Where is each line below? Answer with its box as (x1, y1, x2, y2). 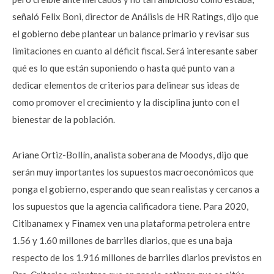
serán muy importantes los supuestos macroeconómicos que (12, 166, 254, 177)
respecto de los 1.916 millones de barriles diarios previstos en (12, 252, 262, 263)
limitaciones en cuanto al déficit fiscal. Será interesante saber (12, 45, 258, 56)
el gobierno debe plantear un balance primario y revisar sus (12, 28, 250, 39)
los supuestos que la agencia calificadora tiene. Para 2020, (12, 201, 248, 212)
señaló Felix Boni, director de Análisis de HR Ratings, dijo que (12, 11, 259, 22)
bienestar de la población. (12, 114, 115, 125)
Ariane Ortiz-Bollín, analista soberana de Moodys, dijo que (12, 149, 248, 160)
